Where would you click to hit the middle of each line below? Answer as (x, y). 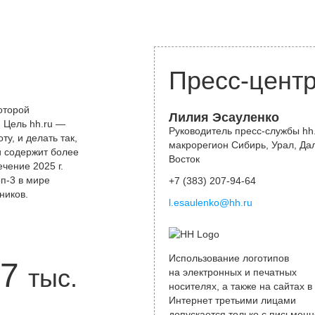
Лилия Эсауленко (224, 117)
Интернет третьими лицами (232, 300)
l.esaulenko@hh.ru (211, 202)
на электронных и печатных (233, 272)
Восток (184, 159)
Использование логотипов (229, 258)
